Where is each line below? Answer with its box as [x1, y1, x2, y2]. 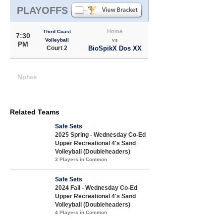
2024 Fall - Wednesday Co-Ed [55, 184, 137, 191]
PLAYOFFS [17, 4, 68, 16]
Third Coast [43, 28, 71, 34]
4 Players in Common [55, 209, 107, 215]
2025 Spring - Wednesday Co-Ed [55, 131, 146, 138]
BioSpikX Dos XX [88, 44, 142, 52]
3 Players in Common [55, 156, 107, 162]
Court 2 [47, 44, 67, 52]
